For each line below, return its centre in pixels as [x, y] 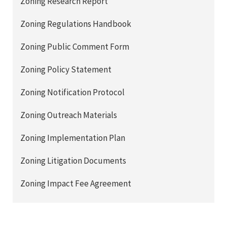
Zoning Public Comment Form [75, 47]
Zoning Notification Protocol [72, 92]
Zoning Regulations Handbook [76, 24]
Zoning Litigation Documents [73, 161]
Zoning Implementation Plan [73, 138]
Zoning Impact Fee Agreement [76, 184]
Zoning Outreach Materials [69, 115]
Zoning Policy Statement [66, 70]
